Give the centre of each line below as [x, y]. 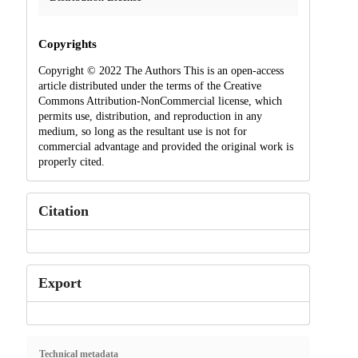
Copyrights [67, 44]
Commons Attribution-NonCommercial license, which [160, 101]
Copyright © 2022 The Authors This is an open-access [161, 70]
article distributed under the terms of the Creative [149, 86]
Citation [63, 211]
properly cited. [71, 161]
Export [60, 282]
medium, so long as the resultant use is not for [142, 131]
